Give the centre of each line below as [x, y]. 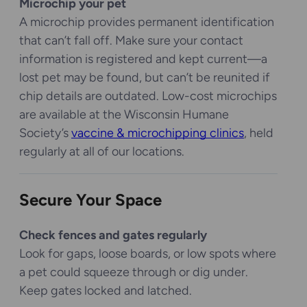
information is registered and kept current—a [143, 59]
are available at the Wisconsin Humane [124, 114]
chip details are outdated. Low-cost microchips [148, 96]
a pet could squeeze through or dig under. [134, 272]
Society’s [45, 133]
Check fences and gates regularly [113, 235]
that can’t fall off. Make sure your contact [131, 40]
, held [259, 133]
